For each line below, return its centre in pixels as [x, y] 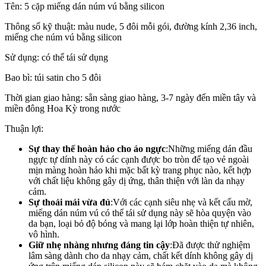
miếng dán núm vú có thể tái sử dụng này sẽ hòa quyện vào [140, 213]
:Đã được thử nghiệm [210, 245]
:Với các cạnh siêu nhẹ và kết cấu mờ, [181, 202]
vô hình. [44, 235]
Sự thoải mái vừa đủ [69, 202]
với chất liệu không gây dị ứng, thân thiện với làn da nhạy [137, 181]
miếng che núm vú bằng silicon [63, 37]
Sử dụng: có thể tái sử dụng [56, 58]
